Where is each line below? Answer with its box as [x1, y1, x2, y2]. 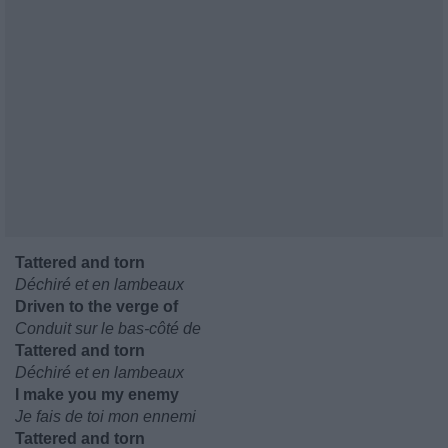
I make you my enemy [15, 386, 179, 403]
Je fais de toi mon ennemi [15, 408, 196, 425]
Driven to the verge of [15, 298, 178, 315]
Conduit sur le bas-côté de [15, 320, 201, 337]
